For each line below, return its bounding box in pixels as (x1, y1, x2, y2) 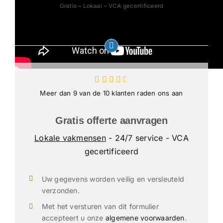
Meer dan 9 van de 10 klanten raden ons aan (40, 89, 183, 97)
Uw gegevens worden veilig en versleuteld (41, 174, 185, 183)
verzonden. (41, 186, 80, 195)
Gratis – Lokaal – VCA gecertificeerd (59, 2, 164, 10)
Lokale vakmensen (34, 132, 106, 143)
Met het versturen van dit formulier (41, 202, 159, 211)
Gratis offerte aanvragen (55, 114, 168, 126)
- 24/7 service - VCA (106, 132, 189, 143)
